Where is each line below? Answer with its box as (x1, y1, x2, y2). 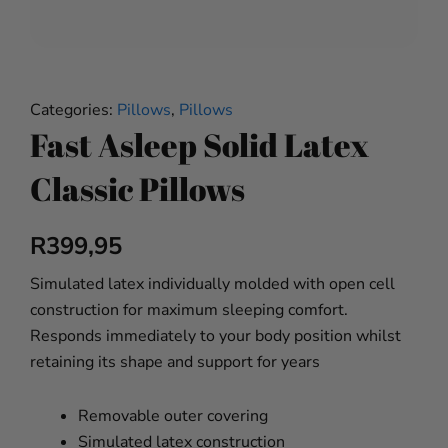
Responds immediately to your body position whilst (30, 325, 401, 348)
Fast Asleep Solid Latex (30, 123, 369, 167)
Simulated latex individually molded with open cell (30, 273, 395, 296)
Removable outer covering (78, 405, 268, 428)
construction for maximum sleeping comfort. (30, 299, 348, 322)
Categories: (30, 99, 117, 122)
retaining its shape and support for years (30, 351, 320, 374)
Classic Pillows (30, 167, 245, 211)
